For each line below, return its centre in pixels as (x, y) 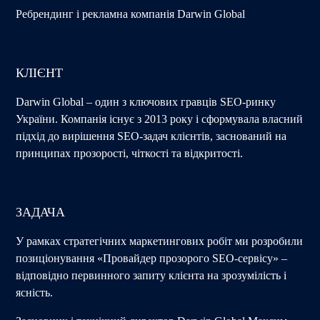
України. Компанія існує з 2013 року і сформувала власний (160, 119)
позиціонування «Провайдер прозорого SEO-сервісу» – (152, 258)
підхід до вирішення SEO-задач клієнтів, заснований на (151, 136)
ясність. (35, 292)
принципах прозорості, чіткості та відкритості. (130, 153)
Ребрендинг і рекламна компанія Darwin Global (131, 14)
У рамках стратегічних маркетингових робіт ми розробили (160, 241)
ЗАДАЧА (41, 212)
